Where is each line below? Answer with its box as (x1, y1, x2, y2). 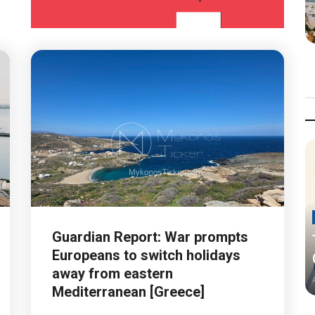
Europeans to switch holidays (52, 246, 240, 264)
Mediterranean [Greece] (52, 283, 205, 300)
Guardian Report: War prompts (52, 228, 248, 245)
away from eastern (52, 264, 173, 282)
